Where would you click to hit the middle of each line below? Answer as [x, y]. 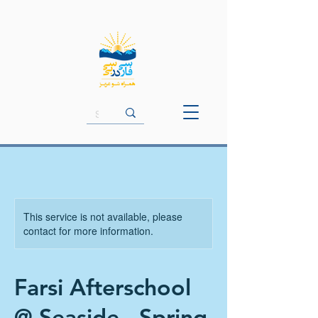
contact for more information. [88, 231]
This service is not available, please [103, 216]
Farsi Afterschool [103, 287]
